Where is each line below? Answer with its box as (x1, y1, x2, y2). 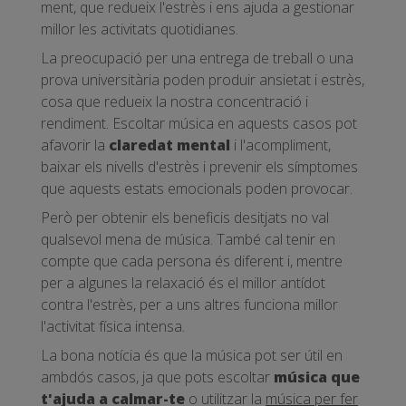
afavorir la (41, 135, 109, 156)
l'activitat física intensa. (41, 316, 185, 337)
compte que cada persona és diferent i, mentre (41, 251, 343, 272)
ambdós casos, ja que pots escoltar (41, 367, 274, 388)
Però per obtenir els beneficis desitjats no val (41, 208, 329, 228)
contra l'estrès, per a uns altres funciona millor (41, 295, 338, 315)
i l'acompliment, (230, 135, 331, 156)
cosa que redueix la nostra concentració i (41, 92, 308, 112)
